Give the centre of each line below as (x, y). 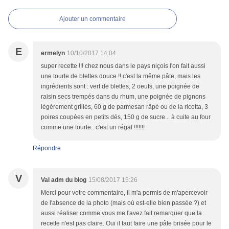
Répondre (47, 148)
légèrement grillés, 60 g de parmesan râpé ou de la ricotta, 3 (124, 107)
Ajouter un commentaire (93, 19)
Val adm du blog (64, 180)
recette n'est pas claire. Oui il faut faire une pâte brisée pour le (126, 224)
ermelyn (53, 53)
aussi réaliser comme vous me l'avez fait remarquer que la (121, 213)
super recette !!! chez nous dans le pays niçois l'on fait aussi (123, 66)
